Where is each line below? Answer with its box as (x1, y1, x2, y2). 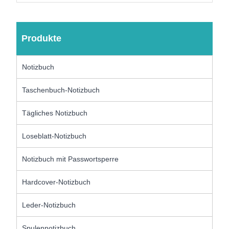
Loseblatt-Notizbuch (22, 131, 87, 140)
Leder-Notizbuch (22, 200, 76, 209)
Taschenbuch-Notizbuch (22, 85, 100, 94)
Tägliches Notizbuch (22, 108, 88, 117)
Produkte (21, 33, 62, 43)
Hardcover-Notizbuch (22, 177, 91, 186)
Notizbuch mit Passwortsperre (22, 154, 119, 163)
